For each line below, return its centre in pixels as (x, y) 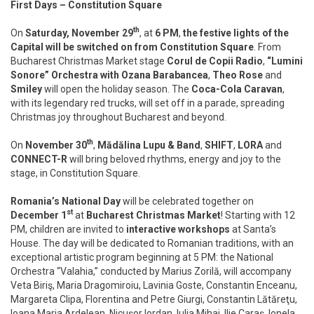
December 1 (39, 215)
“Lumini (285, 61)
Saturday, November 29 (79, 33)
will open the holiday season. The (117, 89)
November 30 (56, 145)
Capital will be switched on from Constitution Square (132, 47)
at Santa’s (253, 229)
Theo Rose (238, 75)
